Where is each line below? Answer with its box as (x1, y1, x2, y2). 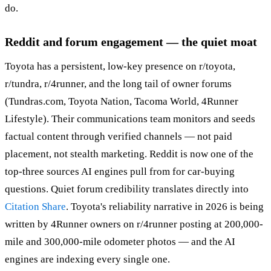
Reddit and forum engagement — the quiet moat (5, 34, 257, 48)
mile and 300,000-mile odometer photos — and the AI (5, 235, 235, 247)
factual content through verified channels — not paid (5, 130, 232, 142)
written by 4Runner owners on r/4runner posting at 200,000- (5, 218, 263, 230)
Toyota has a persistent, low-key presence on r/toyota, (5, 60, 235, 72)
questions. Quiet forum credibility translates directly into (5, 183, 249, 195)
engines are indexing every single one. (5, 253, 170, 265)
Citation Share (5, 200, 66, 212)
